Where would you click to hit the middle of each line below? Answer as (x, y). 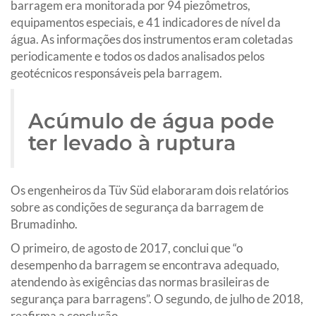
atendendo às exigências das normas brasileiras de (140, 281)
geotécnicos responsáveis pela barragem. (116, 73)
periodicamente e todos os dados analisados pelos (138, 56)
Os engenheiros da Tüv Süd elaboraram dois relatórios (150, 190)
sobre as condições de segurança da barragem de (137, 207)
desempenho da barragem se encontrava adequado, (145, 265)
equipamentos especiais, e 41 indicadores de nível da (146, 22)
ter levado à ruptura (132, 142)
